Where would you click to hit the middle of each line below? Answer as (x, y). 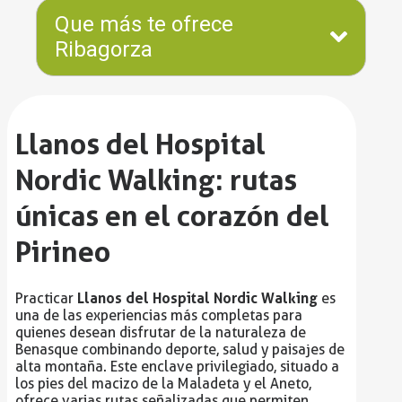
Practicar (46, 299)
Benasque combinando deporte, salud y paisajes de (179, 350)
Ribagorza (104, 49)
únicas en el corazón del (172, 215)
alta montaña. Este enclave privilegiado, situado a (177, 367)
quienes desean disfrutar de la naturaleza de (160, 333)
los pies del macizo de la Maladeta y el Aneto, (163, 384)
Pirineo (62, 251)
